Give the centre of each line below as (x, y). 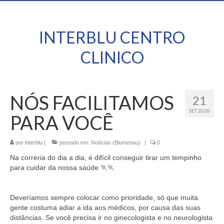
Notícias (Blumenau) (116, 142)
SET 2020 (199, 110)
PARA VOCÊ (62, 122)
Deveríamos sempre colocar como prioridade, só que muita (104, 197)
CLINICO (112, 57)
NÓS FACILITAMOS (92, 102)
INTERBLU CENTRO (112, 37)
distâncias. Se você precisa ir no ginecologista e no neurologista (111, 217)
